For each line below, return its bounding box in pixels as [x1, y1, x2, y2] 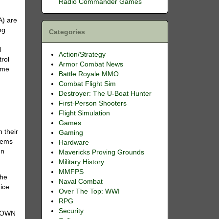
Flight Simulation [58, 109, 110, 117]
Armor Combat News [58, 60, 123, 68]
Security [58, 207, 84, 215]
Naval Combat [58, 177, 103, 185]
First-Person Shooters [58, 99, 127, 107]
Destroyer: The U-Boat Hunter [58, 89, 152, 97]
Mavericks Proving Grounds [58, 148, 144, 156]
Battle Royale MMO [58, 70, 119, 78]
